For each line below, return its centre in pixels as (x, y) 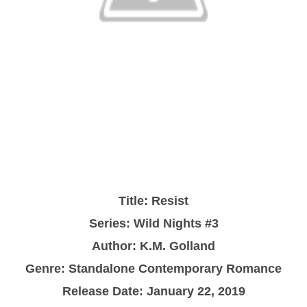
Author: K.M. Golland (153, 246)
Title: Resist (153, 200)
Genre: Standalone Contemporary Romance (153, 268)
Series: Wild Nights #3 (153, 223)
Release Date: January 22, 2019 (153, 291)
